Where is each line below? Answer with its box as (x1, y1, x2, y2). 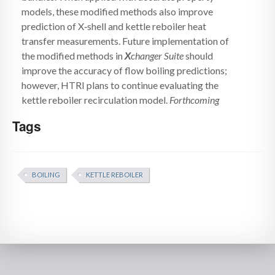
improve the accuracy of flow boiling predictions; (21, 64, 227, 76)
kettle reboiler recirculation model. (21, 94, 169, 106)
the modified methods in (21, 50, 125, 61)
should (184, 50, 213, 61)
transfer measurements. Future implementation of (21, 35, 229, 47)
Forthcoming (169, 94, 219, 106)
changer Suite (131, 50, 184, 61)
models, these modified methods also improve (21, 6, 213, 17)
